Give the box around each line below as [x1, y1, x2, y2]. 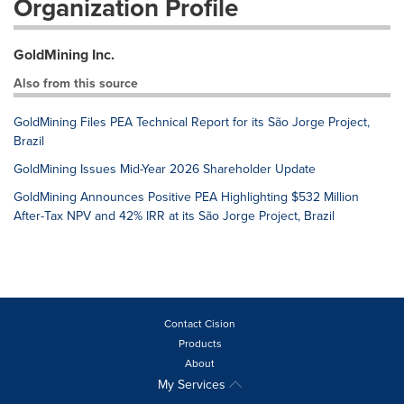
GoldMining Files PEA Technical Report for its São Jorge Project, [14, 113, 370, 131]
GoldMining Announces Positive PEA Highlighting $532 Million [14, 188, 359, 206]
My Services [158, 375, 229, 393]
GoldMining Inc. [14, 44, 115, 65]
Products [178, 335, 222, 351]
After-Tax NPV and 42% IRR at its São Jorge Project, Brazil [14, 207, 335, 225]
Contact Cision [164, 316, 235, 331]
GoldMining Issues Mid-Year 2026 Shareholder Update [14, 160, 316, 178]
